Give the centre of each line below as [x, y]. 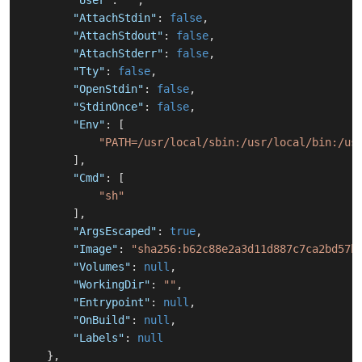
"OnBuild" [102, 320]
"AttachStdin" [115, 18]
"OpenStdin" [108, 89]
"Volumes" [102, 267]
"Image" [95, 249]
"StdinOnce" [108, 107]
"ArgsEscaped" [115, 232]
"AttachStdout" [118, 36]
